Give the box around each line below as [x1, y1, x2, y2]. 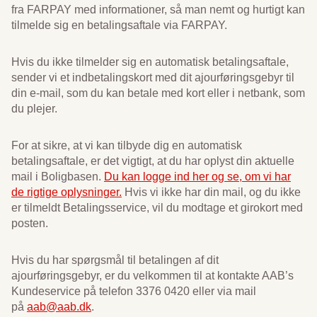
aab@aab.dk [27, 301, 91, 313]
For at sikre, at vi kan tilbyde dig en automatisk [11, 139, 242, 151]
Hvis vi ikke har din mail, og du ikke [122, 186, 301, 198]
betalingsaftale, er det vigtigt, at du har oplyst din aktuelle [11, 155, 294, 167]
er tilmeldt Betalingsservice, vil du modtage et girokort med [11, 202, 303, 214]
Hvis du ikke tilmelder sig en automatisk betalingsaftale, [11, 56, 289, 68]
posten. [11, 217, 48, 229]
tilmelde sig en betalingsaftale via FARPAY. [11, 19, 227, 31]
